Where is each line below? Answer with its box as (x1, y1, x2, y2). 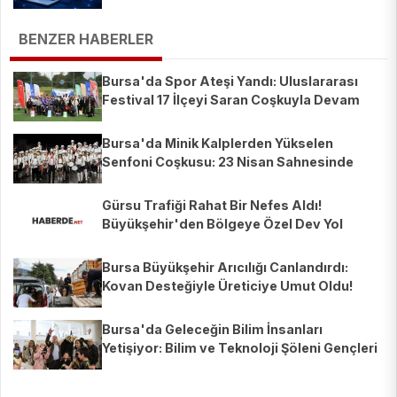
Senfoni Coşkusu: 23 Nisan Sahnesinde (102, 154, 354, 170)
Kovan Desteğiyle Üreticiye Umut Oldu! (102, 278, 354, 294)
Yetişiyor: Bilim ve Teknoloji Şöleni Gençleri (102, 340, 378, 356)
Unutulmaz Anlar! (102, 173, 214, 189)
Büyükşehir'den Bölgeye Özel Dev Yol (102, 216, 343, 232)
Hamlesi (102, 235, 155, 251)
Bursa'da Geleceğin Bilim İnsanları (102, 322, 323, 338)
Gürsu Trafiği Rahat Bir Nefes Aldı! (102, 198, 323, 214)
